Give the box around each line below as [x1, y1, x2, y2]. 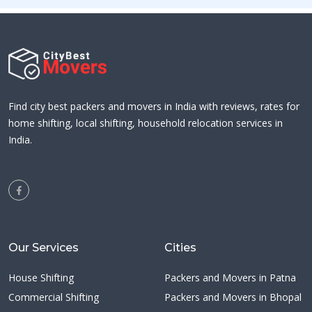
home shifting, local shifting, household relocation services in [8, 116, 283, 130]
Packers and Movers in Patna [164, 271, 296, 284]
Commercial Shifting [8, 290, 99, 304]
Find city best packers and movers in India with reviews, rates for [8, 100, 299, 113]
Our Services [8, 241, 79, 254]
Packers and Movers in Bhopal [164, 290, 302, 304]
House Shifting [8, 271, 74, 284]
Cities [164, 241, 196, 254]
